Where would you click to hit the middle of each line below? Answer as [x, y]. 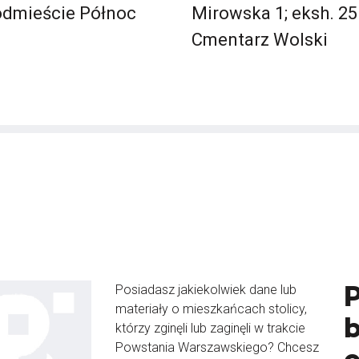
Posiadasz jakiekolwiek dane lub [206, 290]
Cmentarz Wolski [260, 40]
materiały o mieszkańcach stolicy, [211, 309]
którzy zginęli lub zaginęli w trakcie [210, 328]
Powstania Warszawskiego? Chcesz [217, 347]
